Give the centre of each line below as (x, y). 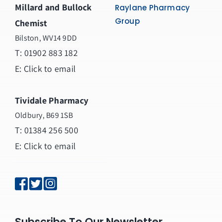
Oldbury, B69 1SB (44, 115)
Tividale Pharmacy (52, 101)
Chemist (31, 23)
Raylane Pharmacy (152, 8)
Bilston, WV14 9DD (46, 38)
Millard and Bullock (53, 7)
